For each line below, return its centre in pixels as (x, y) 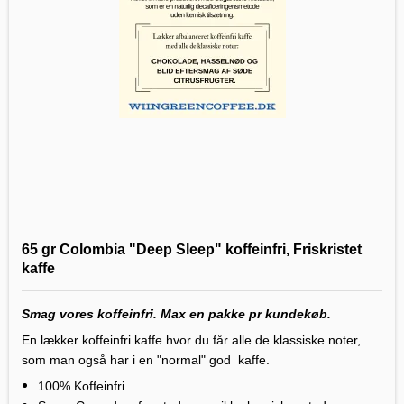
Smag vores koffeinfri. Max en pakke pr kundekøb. (176, 314)
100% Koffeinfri (81, 386)
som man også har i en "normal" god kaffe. (146, 360)
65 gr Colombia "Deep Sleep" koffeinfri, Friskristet (192, 250)
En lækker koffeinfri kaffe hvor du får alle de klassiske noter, (191, 340)
